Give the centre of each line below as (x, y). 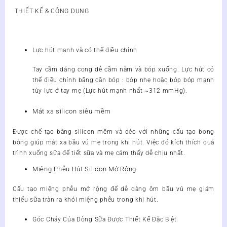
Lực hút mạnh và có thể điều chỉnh (85, 50)
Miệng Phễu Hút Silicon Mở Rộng (85, 169)
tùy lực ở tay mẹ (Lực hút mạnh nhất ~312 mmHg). (110, 90)
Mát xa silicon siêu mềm (72, 111)
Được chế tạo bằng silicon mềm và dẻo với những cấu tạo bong (113, 131)
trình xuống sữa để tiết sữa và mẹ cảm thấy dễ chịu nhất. (99, 153)
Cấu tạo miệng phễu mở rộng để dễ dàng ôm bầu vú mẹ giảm (113, 189)
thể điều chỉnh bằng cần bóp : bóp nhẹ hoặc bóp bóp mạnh (123, 80)
